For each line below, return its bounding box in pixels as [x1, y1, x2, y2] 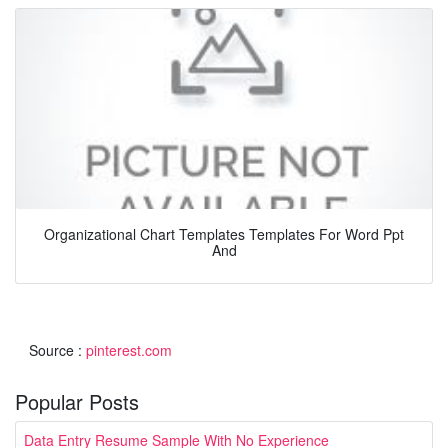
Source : [29, 339, 86, 360]
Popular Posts [15, 386, 139, 416]
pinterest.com [86, 339, 172, 360]
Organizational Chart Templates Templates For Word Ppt [44, 224, 404, 245]
